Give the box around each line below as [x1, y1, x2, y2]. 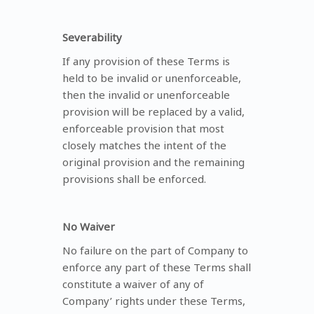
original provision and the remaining [62, 154, 245, 169]
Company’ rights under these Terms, [62, 293, 245, 308]
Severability [62, 29, 122, 44]
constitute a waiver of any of [62, 276, 204, 291]
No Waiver [62, 219, 115, 233]
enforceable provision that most [62, 121, 224, 135]
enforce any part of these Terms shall [62, 259, 251, 274]
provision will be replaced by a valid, [62, 104, 245, 118]
